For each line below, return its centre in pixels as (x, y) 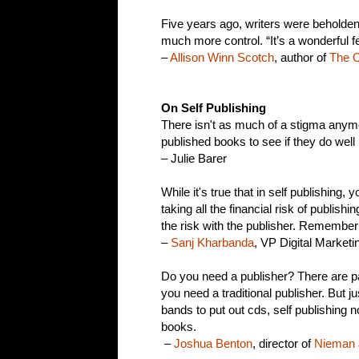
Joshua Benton (213, 344)
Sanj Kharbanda (212, 243)
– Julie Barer (194, 159)
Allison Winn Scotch (222, 58)
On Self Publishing (214, 108)
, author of (302, 58)
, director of (283, 344)
